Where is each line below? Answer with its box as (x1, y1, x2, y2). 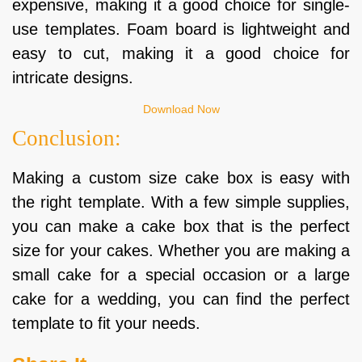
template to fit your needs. (12, 314, 200, 332)
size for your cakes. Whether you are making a (12, 241, 350, 259)
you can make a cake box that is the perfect (12, 217, 350, 235)
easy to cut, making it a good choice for (12, 44, 350, 62)
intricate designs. (12, 68, 133, 86)
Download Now (142, 102, 220, 116)
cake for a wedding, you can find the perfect (12, 289, 350, 308)
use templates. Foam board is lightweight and (12, 19, 350, 38)
